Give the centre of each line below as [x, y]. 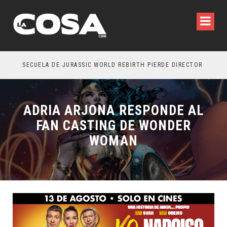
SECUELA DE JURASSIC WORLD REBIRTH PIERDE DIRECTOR [103, 65]
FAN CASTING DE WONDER [110, 122]
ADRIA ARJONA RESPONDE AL [110, 107]
